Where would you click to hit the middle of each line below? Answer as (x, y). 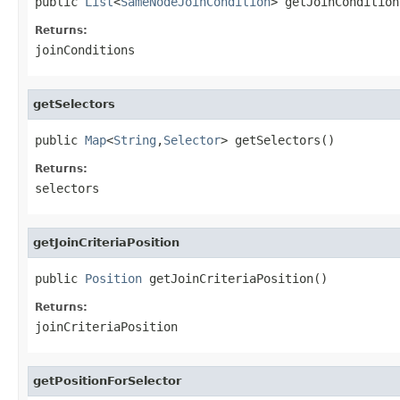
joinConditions (85, 50)
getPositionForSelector (107, 380)
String (135, 140)
